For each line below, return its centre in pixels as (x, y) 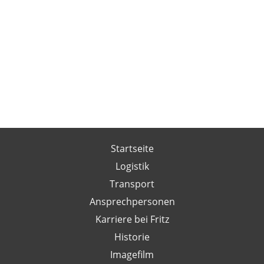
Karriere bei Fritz (132, 219)
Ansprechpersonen (132, 201)
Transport (132, 183)
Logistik (132, 166)
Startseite (132, 148)
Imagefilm (132, 254)
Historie (132, 236)
